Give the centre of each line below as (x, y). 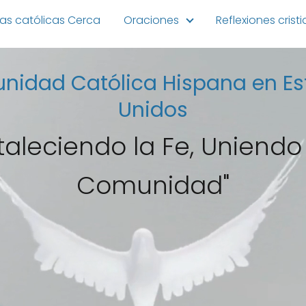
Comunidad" (153, 185)
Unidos (153, 110)
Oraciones (151, 20)
